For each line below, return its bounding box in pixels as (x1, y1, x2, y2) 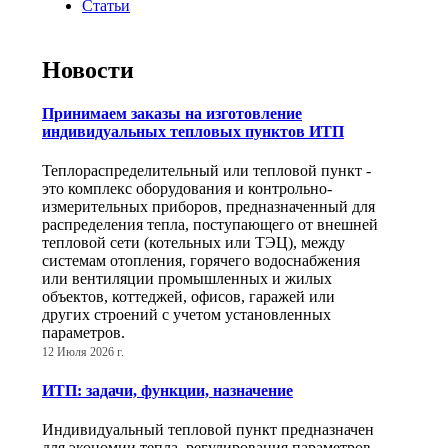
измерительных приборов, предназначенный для (42, 198, 375, 216)
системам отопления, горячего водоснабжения (42, 252, 360, 270)
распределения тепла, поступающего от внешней (42, 216, 378, 234)
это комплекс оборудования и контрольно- (42, 180, 332, 198)
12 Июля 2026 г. (42, 346, 124, 359)
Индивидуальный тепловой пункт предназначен (42, 420, 374, 438)
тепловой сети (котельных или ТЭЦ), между (42, 234, 345, 252)
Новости (42, 56, 134, 83)
